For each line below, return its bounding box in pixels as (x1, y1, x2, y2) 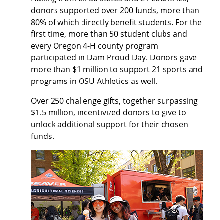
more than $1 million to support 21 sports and (31, 64, 203, 75)
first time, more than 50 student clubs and (31, 28, 187, 39)
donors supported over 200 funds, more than (31, 5, 199, 16)
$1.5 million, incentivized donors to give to (31, 107, 186, 118)
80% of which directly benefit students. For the (31, 17, 202, 27)
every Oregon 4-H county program (31, 40, 158, 51)
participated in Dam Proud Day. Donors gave (31, 52, 197, 63)
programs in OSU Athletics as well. (31, 76, 157, 86)
